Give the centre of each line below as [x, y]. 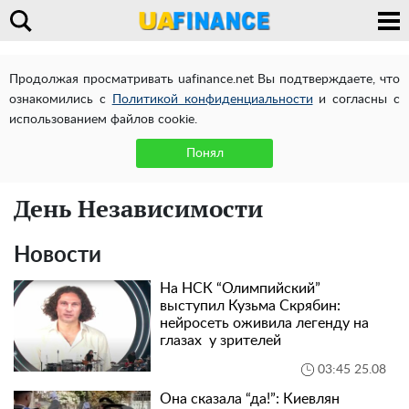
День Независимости [138, 208]
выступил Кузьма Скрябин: [250, 306]
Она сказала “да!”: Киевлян [250, 399]
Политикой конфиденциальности [212, 100]
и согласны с [357, 100]
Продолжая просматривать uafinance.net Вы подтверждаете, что [204, 79]
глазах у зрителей [222, 341]
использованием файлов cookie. [103, 120]
